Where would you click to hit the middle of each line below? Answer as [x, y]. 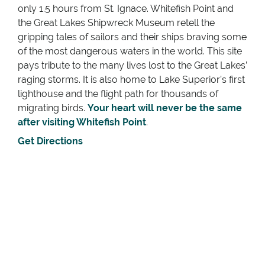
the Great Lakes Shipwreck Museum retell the [116, 23]
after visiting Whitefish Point [82, 122]
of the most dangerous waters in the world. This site [130, 51]
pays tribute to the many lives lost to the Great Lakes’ [132, 66]
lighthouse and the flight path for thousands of [118, 94]
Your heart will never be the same [165, 108]
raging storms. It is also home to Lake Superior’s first [131, 80]
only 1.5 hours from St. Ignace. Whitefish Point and [126, 9]
